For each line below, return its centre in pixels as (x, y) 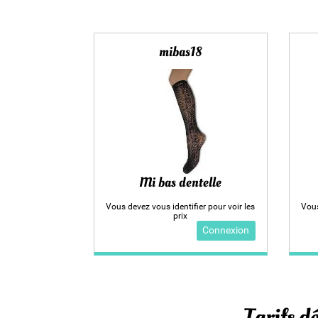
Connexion (226, 231)
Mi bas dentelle (181, 183)
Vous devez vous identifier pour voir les (181, 206)
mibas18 (180, 51)
